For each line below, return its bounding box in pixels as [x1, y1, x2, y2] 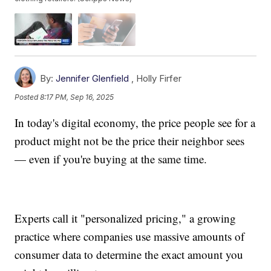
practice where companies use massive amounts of [15, 228, 245, 244]
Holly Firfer [136, 72, 182, 84]
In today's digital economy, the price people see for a [15, 114, 256, 130]
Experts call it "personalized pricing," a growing [15, 210, 237, 226]
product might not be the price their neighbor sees [15, 132, 245, 148]
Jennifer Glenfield [56, 72, 129, 84]
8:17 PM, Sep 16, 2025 [40, 93, 114, 102]
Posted [15, 93, 41, 102]
